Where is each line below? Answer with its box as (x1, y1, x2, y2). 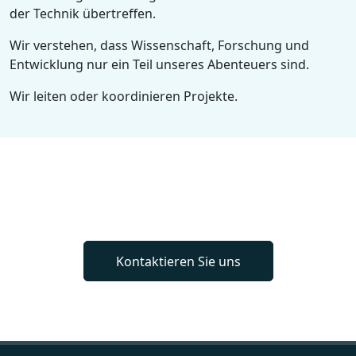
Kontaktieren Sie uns (115, 252, 241, 270)
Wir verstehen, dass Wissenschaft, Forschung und (10, 36, 309, 54)
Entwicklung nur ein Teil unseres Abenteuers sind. (10, 55, 309, 73)
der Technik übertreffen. (10, 4, 156, 22)
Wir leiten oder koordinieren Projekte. (10, 87, 238, 105)
